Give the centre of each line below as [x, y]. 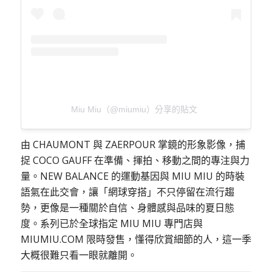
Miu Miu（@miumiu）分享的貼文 [134, 109]
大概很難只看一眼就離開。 [79, 255]
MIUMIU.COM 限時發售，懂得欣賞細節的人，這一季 [136, 240]
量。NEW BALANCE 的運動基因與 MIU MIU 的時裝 [132, 176]
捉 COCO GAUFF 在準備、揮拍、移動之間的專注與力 [135, 161]
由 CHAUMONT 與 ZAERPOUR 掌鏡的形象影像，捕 [133, 145]
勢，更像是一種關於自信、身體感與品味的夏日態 [127, 208]
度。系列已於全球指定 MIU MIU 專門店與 [111, 224]
